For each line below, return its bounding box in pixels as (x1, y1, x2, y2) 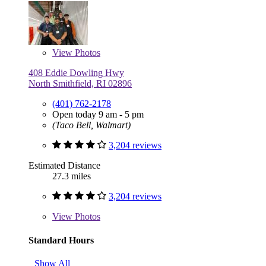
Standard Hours (28, 235, 94, 245)
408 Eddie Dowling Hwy (28, 68, 124, 78)
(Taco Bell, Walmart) (52, 120, 131, 131)
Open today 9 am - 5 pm (52, 109, 144, 120)
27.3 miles (52, 171, 91, 182)
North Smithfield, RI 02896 (28, 78, 132, 89)
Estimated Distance (28, 160, 100, 171)
